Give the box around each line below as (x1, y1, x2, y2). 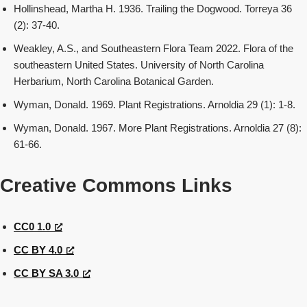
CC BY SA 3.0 (14, 267, 79, 279)
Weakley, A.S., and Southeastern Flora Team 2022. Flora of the (14, 42, 293, 54)
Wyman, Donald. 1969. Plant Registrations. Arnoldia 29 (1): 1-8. (14, 99, 295, 110)
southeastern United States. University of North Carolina (14, 59, 264, 71)
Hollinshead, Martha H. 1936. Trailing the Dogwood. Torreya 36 (14, 3, 292, 14)
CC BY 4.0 (14, 244, 62, 256)
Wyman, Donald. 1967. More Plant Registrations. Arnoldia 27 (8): (14, 122, 302, 134)
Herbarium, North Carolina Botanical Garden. (14, 75, 214, 87)
